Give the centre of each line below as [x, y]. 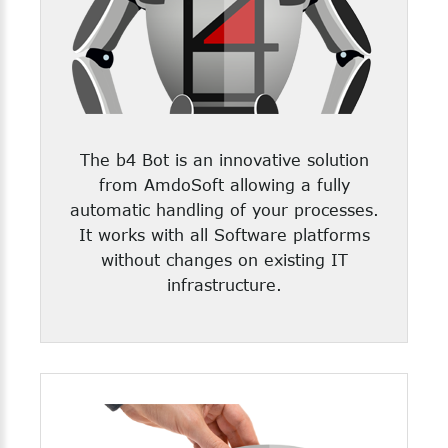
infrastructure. [224, 284]
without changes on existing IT [224, 259]
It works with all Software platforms [224, 234]
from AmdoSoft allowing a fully [224, 184]
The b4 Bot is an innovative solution [224, 159]
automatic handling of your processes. [224, 209]
